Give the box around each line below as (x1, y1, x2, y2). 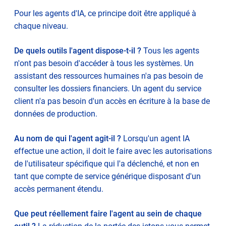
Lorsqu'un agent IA (121, 133, 190, 143)
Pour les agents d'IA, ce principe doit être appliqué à (14, 8, 196, 18)
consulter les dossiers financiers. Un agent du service (14, 83, 201, 93)
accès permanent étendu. (14, 184, 103, 194)
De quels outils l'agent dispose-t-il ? (14, 45, 141, 55)
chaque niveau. (14, 21, 68, 31)
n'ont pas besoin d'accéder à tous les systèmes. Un (14, 58, 194, 68)
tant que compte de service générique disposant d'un (14, 171, 201, 181)
